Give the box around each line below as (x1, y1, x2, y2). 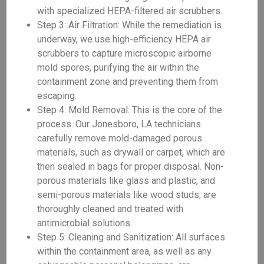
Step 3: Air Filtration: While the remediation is (37, 19, 222, 31)
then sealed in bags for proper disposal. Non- (37, 161, 225, 172)
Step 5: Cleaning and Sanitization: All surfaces (37, 232, 226, 243)
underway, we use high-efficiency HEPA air (37, 34, 212, 45)
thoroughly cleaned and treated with (37, 203, 184, 214)
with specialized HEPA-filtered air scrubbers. (37, 5, 223, 16)
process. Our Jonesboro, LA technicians (37, 118, 202, 130)
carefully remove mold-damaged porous (37, 133, 203, 144)
